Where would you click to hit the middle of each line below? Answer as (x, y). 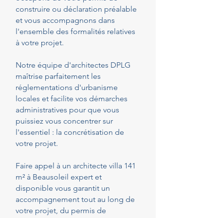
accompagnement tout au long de (75, 199)
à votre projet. (40, 43)
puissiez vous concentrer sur (64, 121)
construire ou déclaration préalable (76, 9)
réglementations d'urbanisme (67, 87)
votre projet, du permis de (61, 210)
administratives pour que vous (67, 110)
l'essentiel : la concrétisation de (70, 132)
